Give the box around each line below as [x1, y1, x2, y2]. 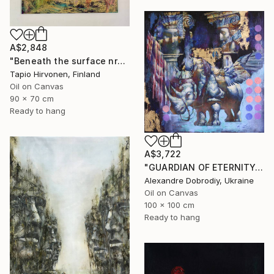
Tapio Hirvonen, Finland [10, 68, 100, 79]
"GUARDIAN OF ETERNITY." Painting [255, 161, 264, 172]
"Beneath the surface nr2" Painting [117, 55, 125, 66]
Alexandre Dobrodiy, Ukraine [144, 175, 254, 185]
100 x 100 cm [144, 199, 194, 210]
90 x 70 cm [10, 93, 54, 103]
